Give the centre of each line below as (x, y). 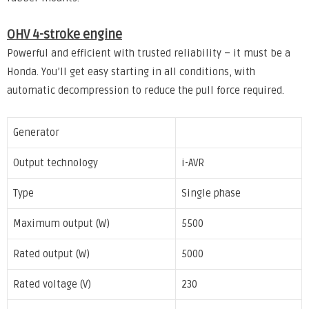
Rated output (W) (51, 255)
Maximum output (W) (61, 224)
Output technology (56, 163)
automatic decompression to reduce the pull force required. (146, 90)
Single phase (211, 194)
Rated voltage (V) (52, 285)
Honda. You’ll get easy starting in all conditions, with (131, 72)
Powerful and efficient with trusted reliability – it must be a (149, 53)
